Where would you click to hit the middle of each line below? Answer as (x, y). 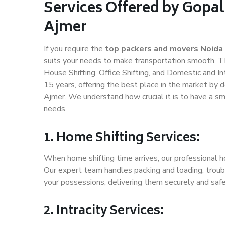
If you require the (74, 49)
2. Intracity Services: (104, 212)
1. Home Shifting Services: (122, 139)
